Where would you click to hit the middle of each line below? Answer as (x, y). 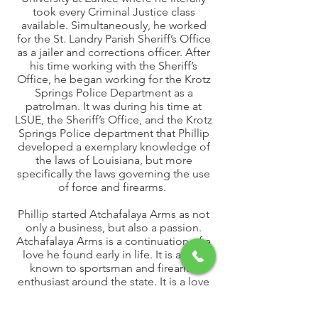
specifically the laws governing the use (114, 174)
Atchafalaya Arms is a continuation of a (114, 241)
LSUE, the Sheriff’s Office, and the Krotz (114, 120)
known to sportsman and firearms (114, 268)
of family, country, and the (114, 295)
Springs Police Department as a (114, 93)
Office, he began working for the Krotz (114, 79)
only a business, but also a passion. (114, 227)
